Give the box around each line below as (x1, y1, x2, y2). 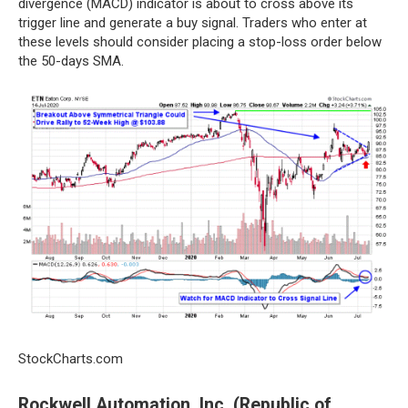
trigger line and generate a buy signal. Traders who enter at (18, 15, 367, 31)
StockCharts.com (18, 351, 123, 368)
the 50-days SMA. (18, 53, 124, 69)
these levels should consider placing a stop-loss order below (18, 34, 382, 50)
